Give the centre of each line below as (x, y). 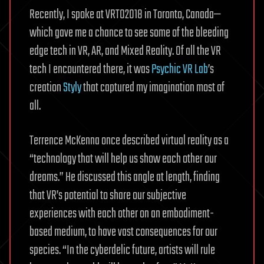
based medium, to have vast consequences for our (123, 232)
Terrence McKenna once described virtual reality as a (129, 141)
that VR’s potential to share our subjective (108, 196)
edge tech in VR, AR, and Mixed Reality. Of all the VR (125, 52)
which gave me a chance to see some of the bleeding (129, 33)
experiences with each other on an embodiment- (122, 214)
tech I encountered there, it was (90, 70)
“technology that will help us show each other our (123, 159)
